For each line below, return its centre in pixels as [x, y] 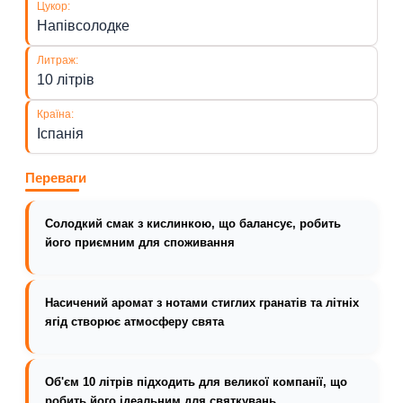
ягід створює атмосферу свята [134, 322]
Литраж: [61, 59]
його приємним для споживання [140, 242]
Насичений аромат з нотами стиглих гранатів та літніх [202, 303]
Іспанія [60, 133]
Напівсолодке [83, 25]
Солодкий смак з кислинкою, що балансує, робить [193, 224]
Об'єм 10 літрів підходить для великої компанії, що [196, 382]
